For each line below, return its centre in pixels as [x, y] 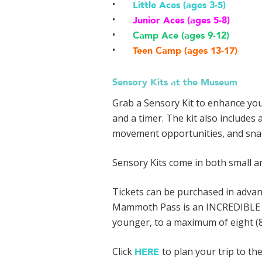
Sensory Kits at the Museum [175, 82]
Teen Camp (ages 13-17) [185, 51]
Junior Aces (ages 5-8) [181, 20]
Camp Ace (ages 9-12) [181, 35]
